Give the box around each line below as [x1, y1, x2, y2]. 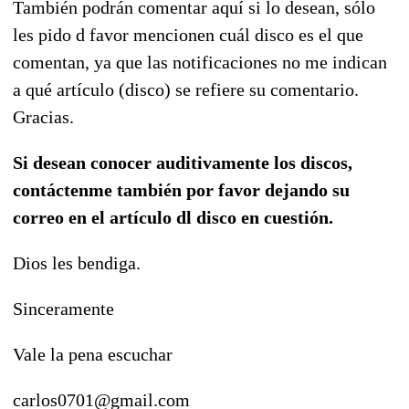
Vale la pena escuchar [13, 343, 173, 364]
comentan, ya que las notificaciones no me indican [13, 51, 387, 72]
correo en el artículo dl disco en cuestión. [13, 206, 333, 227]
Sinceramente [13, 298, 114, 319]
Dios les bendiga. [13, 252, 141, 273]
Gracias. [13, 106, 74, 127]
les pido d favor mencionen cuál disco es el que [13, 24, 363, 45]
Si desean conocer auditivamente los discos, [13, 152, 352, 173]
